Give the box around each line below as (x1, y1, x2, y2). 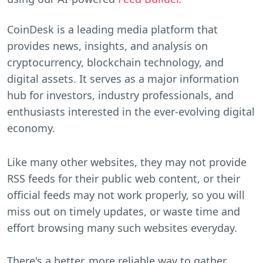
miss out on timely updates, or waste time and (7, 204, 240, 218)
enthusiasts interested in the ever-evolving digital (7, 104, 255, 119)
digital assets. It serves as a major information (7, 71, 239, 86)
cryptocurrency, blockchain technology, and (7, 55, 224, 69)
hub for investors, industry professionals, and (7, 87, 234, 102)
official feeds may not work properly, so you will (7, 187, 245, 202)
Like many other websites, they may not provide (7, 154, 247, 169)
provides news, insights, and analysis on (7, 38, 208, 53)
